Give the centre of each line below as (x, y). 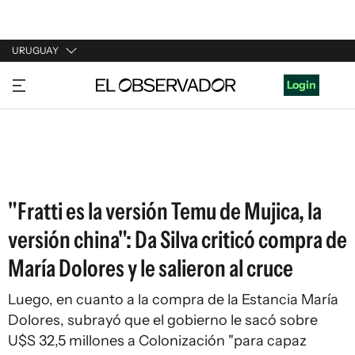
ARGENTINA (44, 110)
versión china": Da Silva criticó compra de (177, 240)
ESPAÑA (34, 140)
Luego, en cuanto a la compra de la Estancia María (173, 300)
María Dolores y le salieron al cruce (151, 268)
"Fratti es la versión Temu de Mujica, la (165, 211)
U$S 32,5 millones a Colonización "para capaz (157, 341)
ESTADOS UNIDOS (61, 170)
